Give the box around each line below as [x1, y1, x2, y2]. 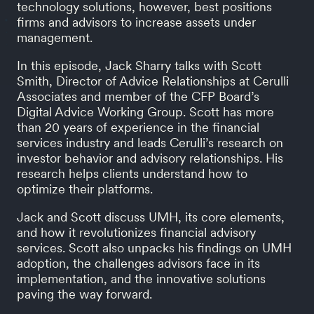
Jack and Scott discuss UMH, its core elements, [17, 210, 285, 225]
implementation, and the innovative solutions [17, 271, 266, 287]
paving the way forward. [17, 287, 152, 302]
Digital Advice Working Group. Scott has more [17, 104, 274, 120]
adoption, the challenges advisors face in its [17, 256, 260, 271]
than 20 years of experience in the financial [17, 120, 259, 135]
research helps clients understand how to [17, 166, 247, 182]
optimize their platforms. [17, 182, 153, 197]
